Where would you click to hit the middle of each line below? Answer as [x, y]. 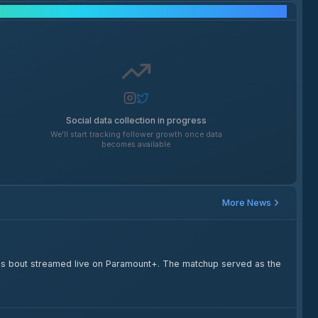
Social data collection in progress [136, 121]
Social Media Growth [76, 11]
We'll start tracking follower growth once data [136, 134]
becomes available [136, 144]
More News [247, 202]
